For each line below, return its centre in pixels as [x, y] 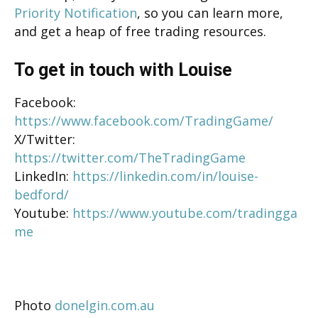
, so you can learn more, [210, 12]
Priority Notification [76, 12]
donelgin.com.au [105, 305]
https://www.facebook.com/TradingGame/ [144, 120]
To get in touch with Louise [123, 70]
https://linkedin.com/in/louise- [165, 176]
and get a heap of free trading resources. [140, 31]
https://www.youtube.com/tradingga [185, 213]
